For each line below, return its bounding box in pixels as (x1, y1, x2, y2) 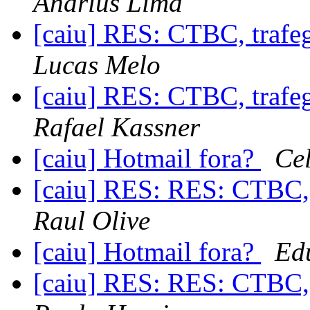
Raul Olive (33, 206, 150, 236)
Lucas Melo (33, 50, 161, 80)
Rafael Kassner (33, 112, 200, 143)
